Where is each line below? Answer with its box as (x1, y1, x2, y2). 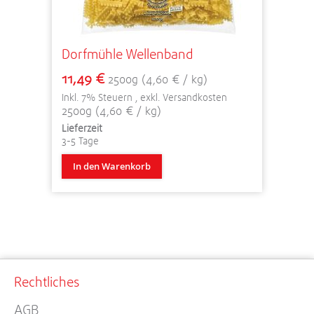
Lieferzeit (62, 121, 102, 135)
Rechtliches (14, 273, 80, 291)
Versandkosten (163, 90, 227, 104)
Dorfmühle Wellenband (62, 45, 193, 63)
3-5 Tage (62, 134, 99, 147)
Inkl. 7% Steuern (62, 90, 135, 104)
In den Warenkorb (73, 159, 151, 172)
